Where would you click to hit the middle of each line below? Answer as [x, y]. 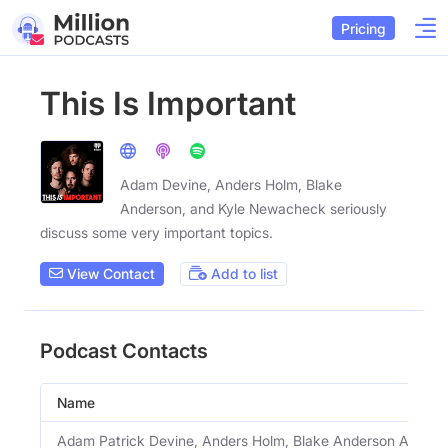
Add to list [242, 274]
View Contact [109, 274]
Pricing [363, 28]
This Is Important [168, 103]
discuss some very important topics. [156, 232]
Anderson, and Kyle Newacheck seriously [253, 208]
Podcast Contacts [124, 350]
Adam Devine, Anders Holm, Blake [231, 184]
